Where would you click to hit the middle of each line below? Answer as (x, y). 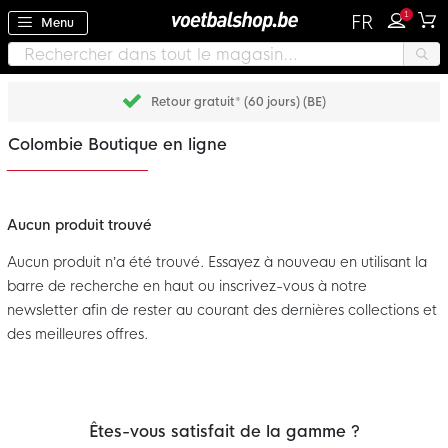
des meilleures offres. (77, 334)
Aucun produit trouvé (79, 225)
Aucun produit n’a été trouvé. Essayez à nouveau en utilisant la (217, 262)
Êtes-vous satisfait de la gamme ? (224, 432)
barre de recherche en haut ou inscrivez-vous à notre (187, 286)
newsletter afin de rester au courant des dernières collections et (222, 310)
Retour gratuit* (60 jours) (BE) (238, 102)
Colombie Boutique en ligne (117, 145)
